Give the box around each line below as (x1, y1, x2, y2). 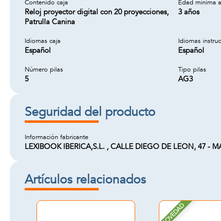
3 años (178, 7, 199, 17)
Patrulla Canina (25, 17, 75, 27)
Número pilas (25, 65, 63, 74)
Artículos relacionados (25, 171, 146, 188)
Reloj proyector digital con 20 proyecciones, (25, 7, 169, 17)
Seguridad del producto (25, 104, 155, 120)
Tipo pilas (178, 65, 206, 74)
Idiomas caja (25, 37, 61, 45)
